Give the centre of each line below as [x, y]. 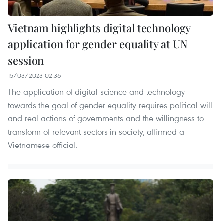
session [26, 60]
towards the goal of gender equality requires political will [110, 105]
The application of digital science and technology [96, 91]
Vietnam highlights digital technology [99, 27]
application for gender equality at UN [98, 44]
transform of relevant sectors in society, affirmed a [96, 131]
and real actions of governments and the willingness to [106, 118]
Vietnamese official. [43, 145]
